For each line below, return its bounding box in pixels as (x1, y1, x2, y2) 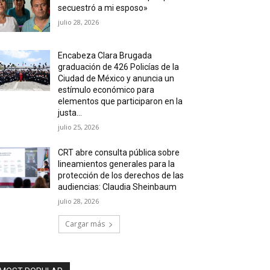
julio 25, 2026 (58, 122, 99, 132)
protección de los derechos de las (58, 171, 184, 181)
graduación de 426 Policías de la (58, 62, 180, 72)
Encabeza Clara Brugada (58, 51, 152, 61)
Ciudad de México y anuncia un (58, 74, 175, 84)
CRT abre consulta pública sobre (58, 148, 180, 158)
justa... (58, 108, 83, 118)
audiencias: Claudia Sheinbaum (58, 182, 177, 192)
